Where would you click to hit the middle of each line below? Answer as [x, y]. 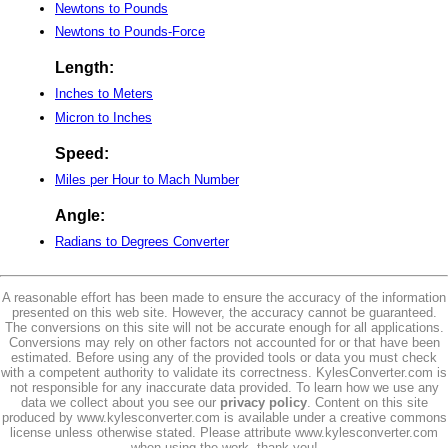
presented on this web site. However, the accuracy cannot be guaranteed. [224, 312]
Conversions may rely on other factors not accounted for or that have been [224, 342]
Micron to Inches [103, 118]
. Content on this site [367, 402]
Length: [84, 68]
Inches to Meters [104, 94]
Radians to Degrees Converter [142, 242]
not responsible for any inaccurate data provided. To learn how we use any [224, 387]
